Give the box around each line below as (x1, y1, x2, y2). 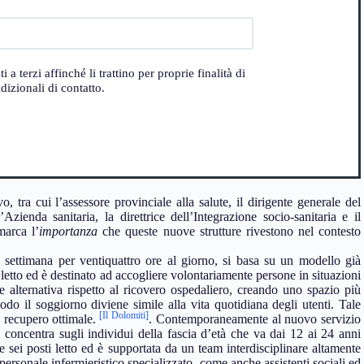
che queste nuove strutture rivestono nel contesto (97, 224, 362, 239)
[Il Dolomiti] (96, 310, 149, 322)
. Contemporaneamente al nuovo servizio (149, 312, 362, 327)
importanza (39, 224, 98, 239)
